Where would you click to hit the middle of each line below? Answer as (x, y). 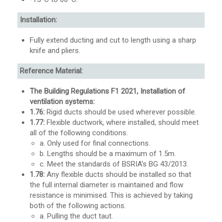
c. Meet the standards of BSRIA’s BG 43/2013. (114, 164)
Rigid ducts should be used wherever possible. (121, 112)
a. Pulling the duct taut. (76, 216)
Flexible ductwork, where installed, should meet (122, 123)
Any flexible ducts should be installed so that (118, 175)
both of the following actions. (78, 206)
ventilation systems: (62, 102)
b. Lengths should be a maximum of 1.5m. (108, 154)
